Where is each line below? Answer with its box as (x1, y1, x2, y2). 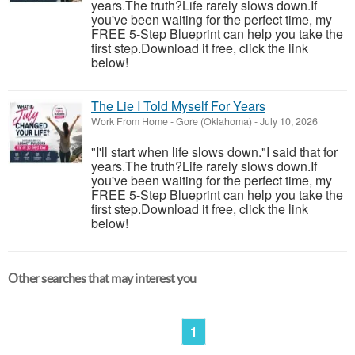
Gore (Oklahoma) (176, 114, 252, 128)
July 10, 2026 (258, 114, 318, 128)
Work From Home (91, 114, 168, 128)
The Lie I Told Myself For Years (91, 97, 265, 115)
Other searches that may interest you (8, 271, 197, 285)
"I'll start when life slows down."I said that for (91, 143, 338, 161)
